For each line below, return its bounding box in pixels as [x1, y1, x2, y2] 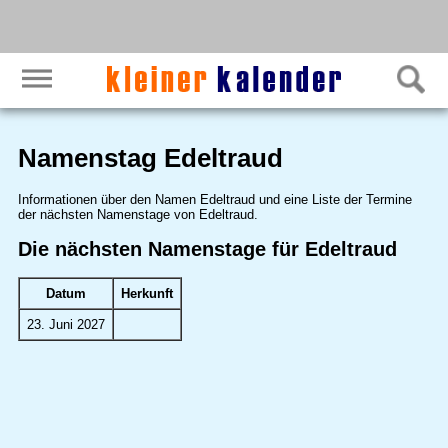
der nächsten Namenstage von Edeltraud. [17, 206, 258, 222]
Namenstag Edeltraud [17, 143, 283, 174]
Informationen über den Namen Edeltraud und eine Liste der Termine [17, 191, 412, 207]
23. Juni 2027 [26, 317, 105, 333]
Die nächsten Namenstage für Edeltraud [17, 237, 397, 260]
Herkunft [120, 286, 173, 302]
